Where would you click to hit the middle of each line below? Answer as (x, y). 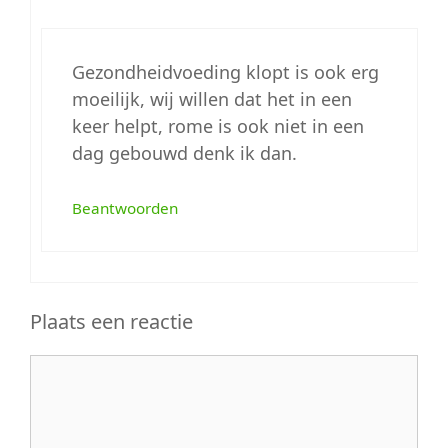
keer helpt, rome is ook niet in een (218, 126)
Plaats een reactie (111, 321)
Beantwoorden (125, 208)
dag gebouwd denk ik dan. (184, 153)
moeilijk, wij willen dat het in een (212, 99)
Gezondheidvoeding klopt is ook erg (225, 72)
